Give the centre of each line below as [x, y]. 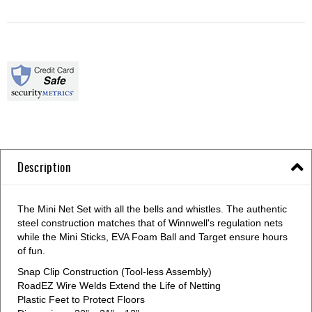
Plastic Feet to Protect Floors [81, 299]
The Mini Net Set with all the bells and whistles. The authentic [152, 209]
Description [44, 166]
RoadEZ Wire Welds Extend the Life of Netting [119, 285]
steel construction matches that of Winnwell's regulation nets [150, 223]
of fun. [31, 250]
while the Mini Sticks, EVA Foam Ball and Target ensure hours [153, 236]
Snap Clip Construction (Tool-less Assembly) [115, 271]
